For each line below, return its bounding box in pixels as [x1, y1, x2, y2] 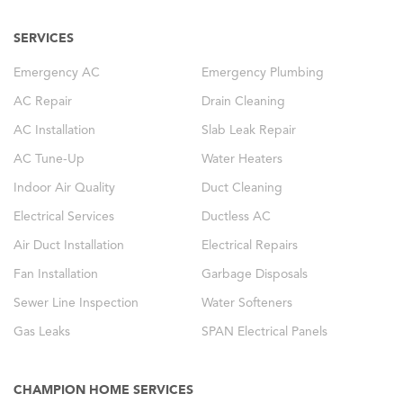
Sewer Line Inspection [13, 297, 139, 310]
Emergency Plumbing [201, 67, 324, 80]
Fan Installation [13, 268, 98, 282]
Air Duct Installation [13, 239, 124, 253]
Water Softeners [201, 297, 292, 310]
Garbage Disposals [201, 268, 308, 282]
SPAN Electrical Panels [201, 326, 327, 339]
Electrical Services [13, 210, 114, 224]
